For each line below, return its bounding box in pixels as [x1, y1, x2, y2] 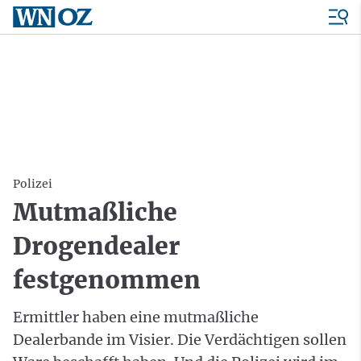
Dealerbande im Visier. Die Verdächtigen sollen [13, 330, 346, 349]
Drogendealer [13, 230, 180, 261]
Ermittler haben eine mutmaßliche [13, 308, 259, 326]
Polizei [13, 176, 52, 191]
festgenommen [13, 264, 201, 295]
